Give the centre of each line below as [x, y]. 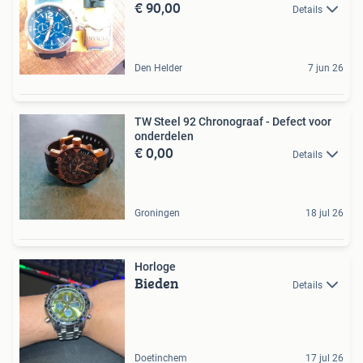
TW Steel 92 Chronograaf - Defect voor [233, 121]
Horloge [155, 266]
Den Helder [158, 68]
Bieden [157, 283]
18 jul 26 [325, 213]
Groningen [157, 213]
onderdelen [164, 136]
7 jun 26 [326, 68]
